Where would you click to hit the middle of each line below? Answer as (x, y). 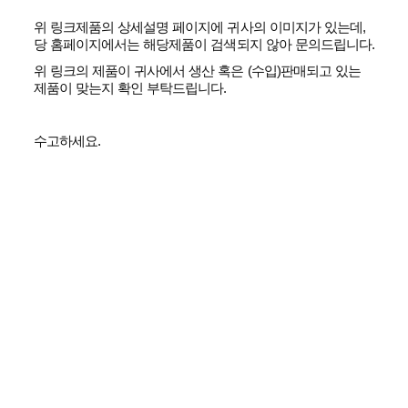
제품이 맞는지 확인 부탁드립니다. (130, 87)
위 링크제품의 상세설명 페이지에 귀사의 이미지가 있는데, (199, 26)
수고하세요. (67, 140)
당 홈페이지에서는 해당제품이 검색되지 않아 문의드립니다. (204, 44)
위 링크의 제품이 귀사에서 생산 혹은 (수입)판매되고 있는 (197, 70)
